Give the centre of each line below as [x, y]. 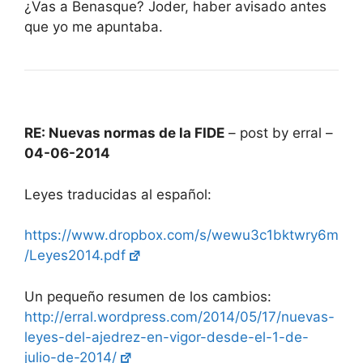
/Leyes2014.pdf [75, 256]
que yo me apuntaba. [94, 27]
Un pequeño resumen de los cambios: [148, 296]
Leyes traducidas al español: [118, 194]
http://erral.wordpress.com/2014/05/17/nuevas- [179, 316]
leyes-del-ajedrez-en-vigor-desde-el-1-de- [167, 337]
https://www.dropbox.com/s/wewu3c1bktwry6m [181, 235]
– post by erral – [279, 133]
